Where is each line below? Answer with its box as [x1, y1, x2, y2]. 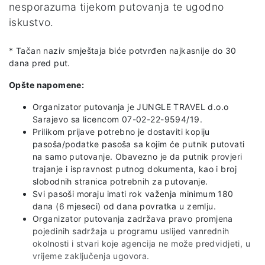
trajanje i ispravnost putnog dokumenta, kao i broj [33, 163, 237, 174]
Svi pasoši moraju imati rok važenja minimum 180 [33, 188, 234, 199]
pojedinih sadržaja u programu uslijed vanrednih [33, 225, 230, 236]
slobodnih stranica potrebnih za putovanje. [33, 176, 208, 186]
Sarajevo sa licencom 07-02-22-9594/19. [33, 114, 202, 124]
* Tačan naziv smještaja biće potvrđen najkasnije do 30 [9, 45, 237, 56]
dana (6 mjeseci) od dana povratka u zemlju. [33, 201, 216, 211]
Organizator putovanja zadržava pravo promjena [33, 213, 233, 224]
